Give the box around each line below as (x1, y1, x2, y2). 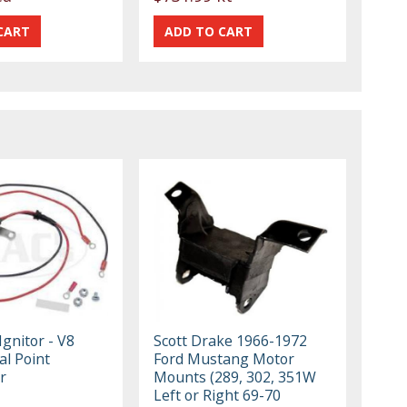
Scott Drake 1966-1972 (154, 330, 308, 351)
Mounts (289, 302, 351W (154, 366, 317, 387)
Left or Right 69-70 (154, 384, 282, 405)
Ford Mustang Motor (154, 348, 295, 369)
